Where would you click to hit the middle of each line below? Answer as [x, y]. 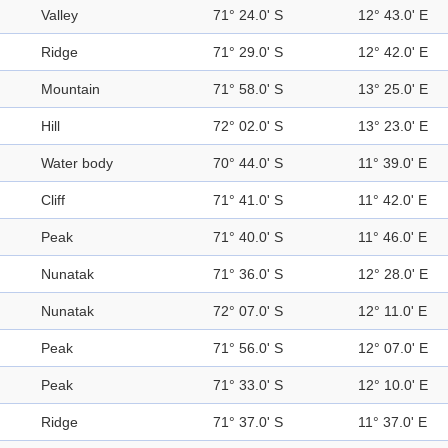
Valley [59, 15]
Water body [77, 163]
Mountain [70, 89]
